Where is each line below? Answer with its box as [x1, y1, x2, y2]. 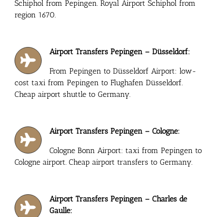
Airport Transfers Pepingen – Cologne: [49, 126, 180, 136]
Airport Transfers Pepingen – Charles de [49, 194, 187, 203]
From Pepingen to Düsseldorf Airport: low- [49, 66, 197, 76]
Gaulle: [49, 205, 73, 215]
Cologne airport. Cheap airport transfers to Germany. [14, 157, 192, 167]
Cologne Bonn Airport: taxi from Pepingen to [49, 145, 202, 155]
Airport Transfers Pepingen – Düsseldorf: [49, 46, 190, 56]
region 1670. [14, 10, 56, 19]
